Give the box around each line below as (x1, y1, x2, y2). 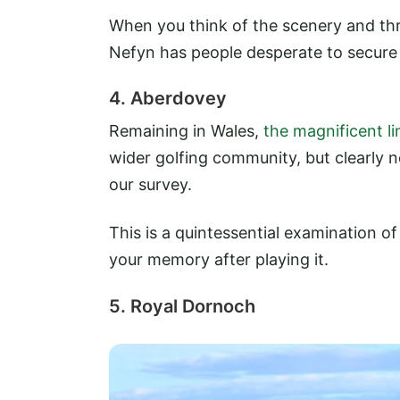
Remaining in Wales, (109, 121, 263, 141)
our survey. (109, 175, 192, 195)
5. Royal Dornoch (109, 295, 255, 317)
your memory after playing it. (109, 250, 329, 270)
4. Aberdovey (109, 87, 227, 110)
